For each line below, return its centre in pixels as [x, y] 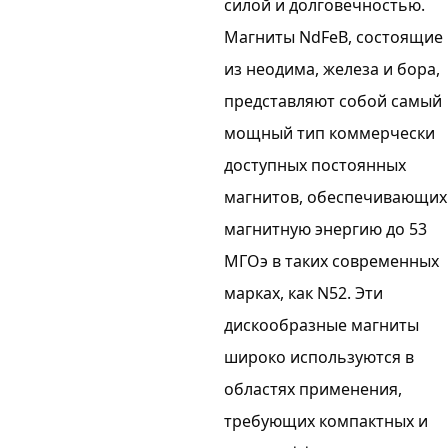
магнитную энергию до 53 [325, 228]
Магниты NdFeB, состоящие [333, 36]
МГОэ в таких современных [331, 260]
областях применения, [313, 388]
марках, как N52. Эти [303, 292]
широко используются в [319, 356]
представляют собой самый [333, 100]
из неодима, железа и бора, [332, 68]
